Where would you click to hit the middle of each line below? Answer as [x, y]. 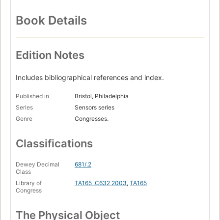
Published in [32, 96]
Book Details [51, 21]
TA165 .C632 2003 [101, 183]
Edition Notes [50, 55]
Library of [29, 183]
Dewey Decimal [38, 165]
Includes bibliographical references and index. [90, 78]
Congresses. [92, 119]
